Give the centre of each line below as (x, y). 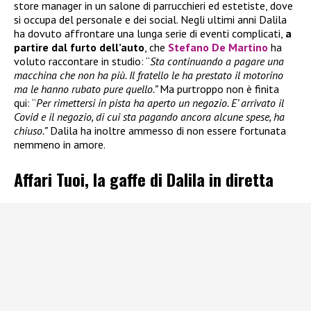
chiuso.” (31, 130)
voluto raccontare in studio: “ (82, 61)
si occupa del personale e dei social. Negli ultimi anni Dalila (150, 19)
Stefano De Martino (218, 47)
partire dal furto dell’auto (79, 47)
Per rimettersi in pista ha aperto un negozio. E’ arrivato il (160, 102)
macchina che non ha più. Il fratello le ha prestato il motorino (149, 75)
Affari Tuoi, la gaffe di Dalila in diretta (144, 179)
